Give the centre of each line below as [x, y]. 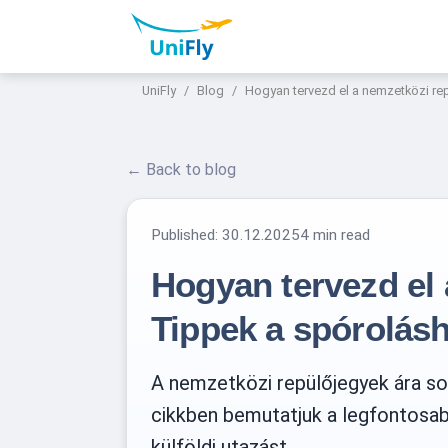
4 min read [335, 234]
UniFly [159, 90]
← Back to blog [181, 169]
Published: [186, 234]
